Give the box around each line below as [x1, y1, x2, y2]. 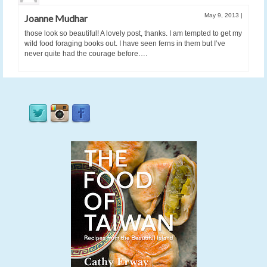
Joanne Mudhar [24, 13, 88, 24]
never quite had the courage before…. [24, 49, 147, 58]
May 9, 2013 [204, 12, 241, 19]
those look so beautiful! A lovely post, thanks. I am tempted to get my [24, 29, 242, 38]
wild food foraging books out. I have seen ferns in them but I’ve [24, 39, 225, 48]
